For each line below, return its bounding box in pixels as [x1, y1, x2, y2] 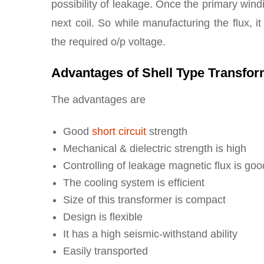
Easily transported [63, 245, 148, 258]
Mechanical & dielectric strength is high [63, 143, 246, 155]
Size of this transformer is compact [63, 194, 226, 206]
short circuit [92, 126, 146, 138]
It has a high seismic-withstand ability [63, 228, 237, 240]
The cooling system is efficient [63, 177, 204, 189]
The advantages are [51, 94, 146, 106]
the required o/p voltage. [51, 36, 166, 48]
